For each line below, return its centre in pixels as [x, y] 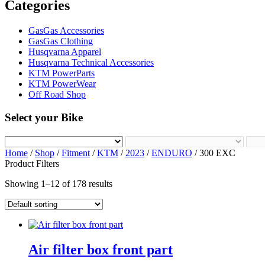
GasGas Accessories [66, 31]
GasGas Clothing [61, 41]
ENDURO [172, 153]
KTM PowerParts [62, 73]
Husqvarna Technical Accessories [91, 63]
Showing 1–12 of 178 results [59, 183]
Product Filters [32, 163]
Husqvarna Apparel [65, 52]
